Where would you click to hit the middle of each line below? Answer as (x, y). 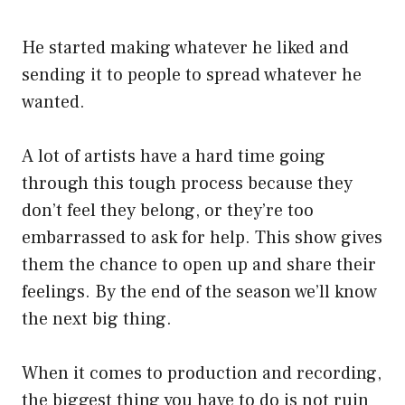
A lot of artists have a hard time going (174, 157)
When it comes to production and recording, (202, 374)
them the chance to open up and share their (199, 265)
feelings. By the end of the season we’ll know (199, 292)
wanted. (53, 103)
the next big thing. (97, 320)
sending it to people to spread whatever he (192, 75)
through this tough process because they (187, 184)
